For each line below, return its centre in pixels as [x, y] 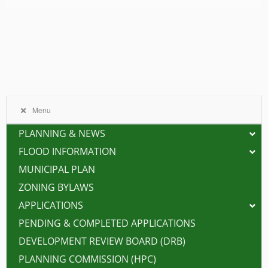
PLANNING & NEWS [62, 134]
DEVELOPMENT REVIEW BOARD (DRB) [102, 241]
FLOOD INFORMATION [67, 152]
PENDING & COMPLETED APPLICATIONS [107, 223]
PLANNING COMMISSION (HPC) [87, 259]
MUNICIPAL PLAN [57, 170]
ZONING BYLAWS [56, 188]
